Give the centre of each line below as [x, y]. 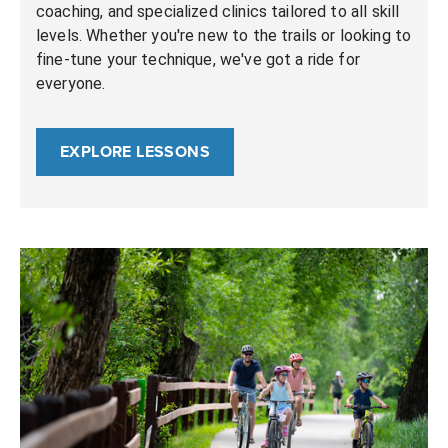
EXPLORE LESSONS [135, 151]
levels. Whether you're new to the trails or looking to [224, 35]
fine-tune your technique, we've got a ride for [198, 59]
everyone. [71, 83]
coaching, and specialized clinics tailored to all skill [218, 11]
